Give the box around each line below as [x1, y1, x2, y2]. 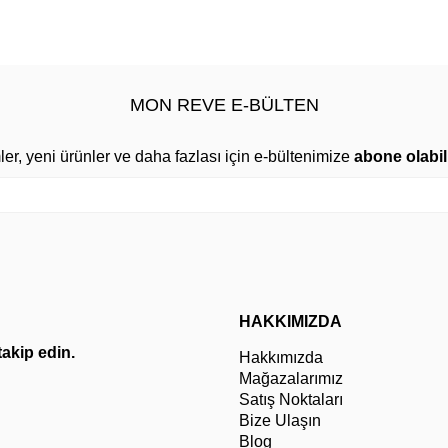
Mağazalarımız [239, 370, 343, 388]
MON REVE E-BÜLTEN [129, 95, 319, 116]
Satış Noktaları [239, 391, 343, 409]
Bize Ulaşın [239, 412, 321, 430]
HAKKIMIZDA [239, 313, 342, 331]
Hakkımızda [239, 349, 323, 367]
